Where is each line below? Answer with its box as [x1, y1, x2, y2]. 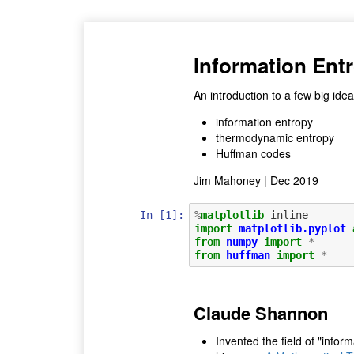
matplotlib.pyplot [238, 221, 346, 235]
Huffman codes [215, 145, 291, 161]
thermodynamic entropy [215, 129, 334, 145]
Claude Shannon [193, 300, 328, 326]
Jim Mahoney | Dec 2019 [193, 171, 318, 188]
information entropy [215, 113, 313, 130]
